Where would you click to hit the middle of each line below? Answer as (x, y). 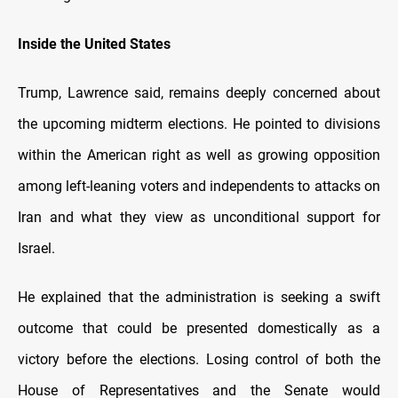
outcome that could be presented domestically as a (199, 329)
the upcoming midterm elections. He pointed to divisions (199, 124)
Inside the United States (94, 44)
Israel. (36, 249)
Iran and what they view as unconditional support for (199, 218)
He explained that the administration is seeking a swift (199, 298)
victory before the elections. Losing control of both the (199, 360)
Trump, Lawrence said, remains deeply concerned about (199, 93)
